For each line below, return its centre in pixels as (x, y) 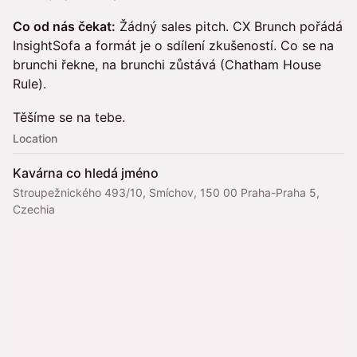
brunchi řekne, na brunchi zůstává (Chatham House (167, 65)
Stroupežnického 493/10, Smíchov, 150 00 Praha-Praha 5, (166, 192)
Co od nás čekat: (64, 26)
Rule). (29, 84)
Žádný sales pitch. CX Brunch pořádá (229, 26)
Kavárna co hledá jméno (86, 173)
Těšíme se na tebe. (69, 117)
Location (35, 138)
